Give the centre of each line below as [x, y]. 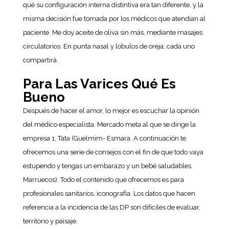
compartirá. [40, 60]
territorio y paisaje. [50, 221]
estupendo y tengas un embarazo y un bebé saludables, [108, 166]
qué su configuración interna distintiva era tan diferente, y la [113, 5]
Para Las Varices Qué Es [99, 84]
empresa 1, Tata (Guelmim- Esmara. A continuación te [104, 138]
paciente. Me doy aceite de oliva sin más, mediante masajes [112, 32]
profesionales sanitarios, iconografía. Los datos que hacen [109, 193]
